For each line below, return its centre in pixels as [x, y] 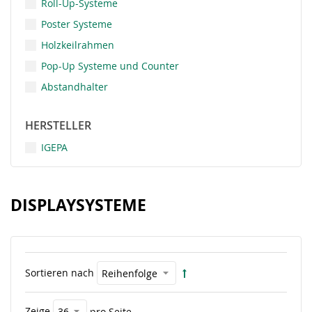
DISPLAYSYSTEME [78, 205]
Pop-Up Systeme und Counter [110, 66]
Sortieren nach [60, 273]
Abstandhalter [75, 87]
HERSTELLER [58, 125]
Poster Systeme [77, 24]
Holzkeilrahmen [78, 45]
